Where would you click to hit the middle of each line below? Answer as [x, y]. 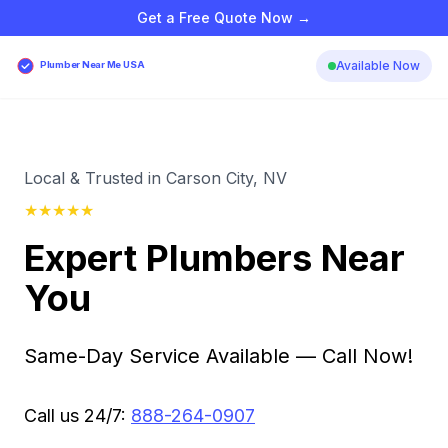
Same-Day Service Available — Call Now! [218, 356]
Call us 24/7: [77, 415]
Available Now [378, 65]
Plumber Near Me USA [92, 65]
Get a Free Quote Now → [224, 17]
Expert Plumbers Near [214, 258]
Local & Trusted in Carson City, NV [155, 178]
